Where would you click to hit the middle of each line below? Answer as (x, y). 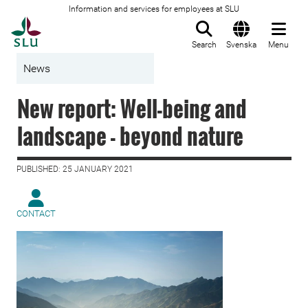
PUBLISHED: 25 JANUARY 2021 (75, 169)
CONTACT (36, 213)
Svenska (241, 45)
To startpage (76, 24)
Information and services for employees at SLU (154, 9)
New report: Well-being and (132, 108)
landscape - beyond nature (130, 136)
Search (204, 45)
